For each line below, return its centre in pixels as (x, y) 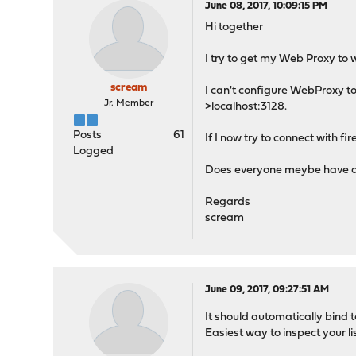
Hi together (234, 27)
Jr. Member (129, 103)
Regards (228, 202)
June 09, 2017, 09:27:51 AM (267, 290)
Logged (94, 151)
